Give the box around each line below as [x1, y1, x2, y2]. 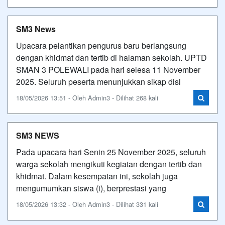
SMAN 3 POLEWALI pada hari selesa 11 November [16, 63, 200, 75]
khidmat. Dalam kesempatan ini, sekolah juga [16, 170, 178, 182]
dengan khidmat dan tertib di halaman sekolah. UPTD [16, 51, 207, 63]
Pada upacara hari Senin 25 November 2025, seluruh [16, 146, 206, 158]
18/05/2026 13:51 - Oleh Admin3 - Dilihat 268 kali [16, 92, 158, 102]
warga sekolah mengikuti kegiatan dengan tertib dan [16, 158, 202, 170]
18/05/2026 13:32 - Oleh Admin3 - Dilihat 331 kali [16, 199, 158, 209]
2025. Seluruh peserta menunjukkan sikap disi [16, 75, 181, 87]
